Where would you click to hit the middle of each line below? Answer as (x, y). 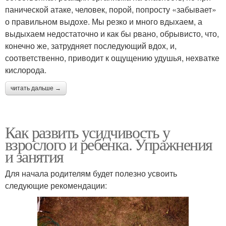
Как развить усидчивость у (87, 132)
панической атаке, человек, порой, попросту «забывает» (111, 9)
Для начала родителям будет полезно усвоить (91, 173)
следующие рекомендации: (56, 185)
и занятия (34, 156)
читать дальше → (36, 88)
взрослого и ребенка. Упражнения (109, 144)
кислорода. (26, 70)
